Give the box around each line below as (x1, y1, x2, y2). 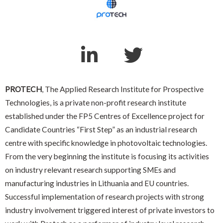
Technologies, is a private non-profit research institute (5, 98, 186, 107)
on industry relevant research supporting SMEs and (5, 165, 176, 174)
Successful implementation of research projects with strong (5, 192, 204, 201)
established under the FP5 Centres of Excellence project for (5, 111, 205, 120)
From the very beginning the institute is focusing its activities (5, 151, 209, 161)
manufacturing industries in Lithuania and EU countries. (5, 178, 189, 188)
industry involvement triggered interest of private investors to (5, 205, 215, 215)
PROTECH (5, 84, 42, 94)
